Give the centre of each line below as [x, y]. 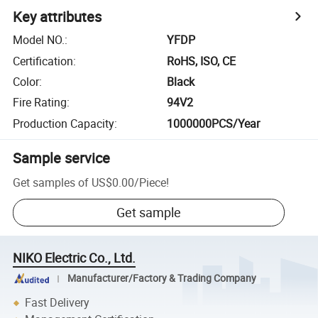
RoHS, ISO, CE [202, 61]
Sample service [62, 158]
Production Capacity [64, 123]
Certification [43, 61]
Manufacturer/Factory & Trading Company [161, 279]
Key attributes [57, 17]
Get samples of [51, 182]
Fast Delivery [57, 303]
